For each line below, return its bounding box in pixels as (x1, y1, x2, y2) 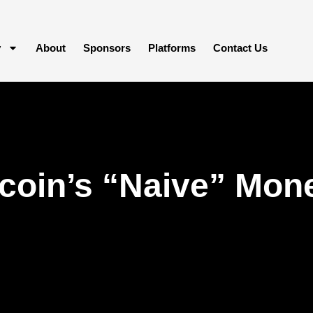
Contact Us (213, 42, 268, 54)
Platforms (148, 42, 196, 54)
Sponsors (83, 42, 131, 54)
